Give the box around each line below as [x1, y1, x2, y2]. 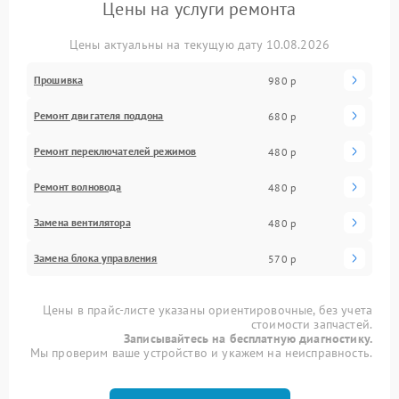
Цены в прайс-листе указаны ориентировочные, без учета [43, 302, 372, 318]
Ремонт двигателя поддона [34, 109, 164, 122]
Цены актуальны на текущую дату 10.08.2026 [69, 37, 330, 53]
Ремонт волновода [34, 180, 122, 193]
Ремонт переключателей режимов [34, 144, 197, 158]
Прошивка [34, 73, 84, 86]
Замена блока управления [34, 251, 158, 265]
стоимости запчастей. [250, 316, 372, 332]
